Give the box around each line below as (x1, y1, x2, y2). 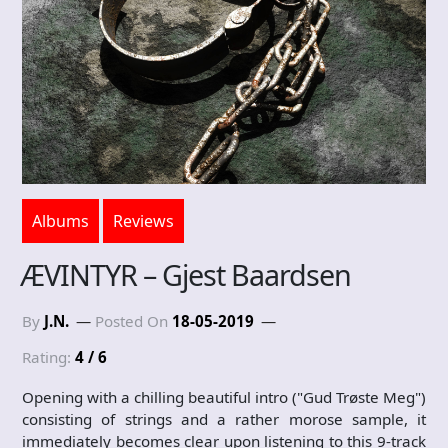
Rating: (22, 347, 75, 367)
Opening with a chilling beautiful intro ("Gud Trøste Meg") (22, 387, 426, 407)
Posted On (95, 311, 172, 331)
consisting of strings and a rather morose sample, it (22, 409, 426, 429)
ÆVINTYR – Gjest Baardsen (20, 255, 351, 294)
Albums (32, 210, 89, 232)
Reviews (113, 210, 174, 232)
